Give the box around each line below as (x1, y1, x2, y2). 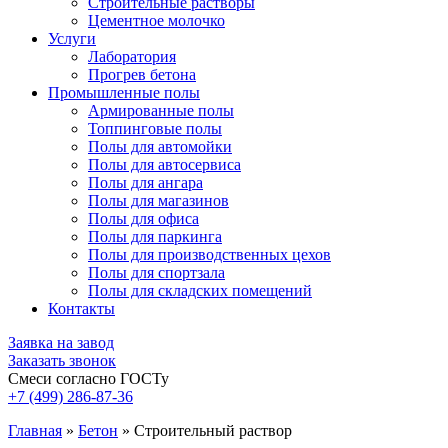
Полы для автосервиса (88, 156, 241, 173)
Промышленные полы (48, 84, 200, 101)
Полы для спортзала (88, 264, 225, 281)
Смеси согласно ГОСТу (8, 370, 169, 387)
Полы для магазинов (88, 192, 229, 209)
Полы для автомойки (88, 138, 232, 155)
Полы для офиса (88, 210, 199, 227)
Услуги (48, 30, 96, 47)
